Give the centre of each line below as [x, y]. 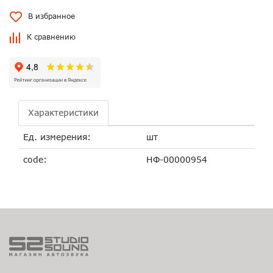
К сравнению [51, 37]
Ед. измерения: [57, 137]
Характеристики [63, 112]
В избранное [51, 16]
